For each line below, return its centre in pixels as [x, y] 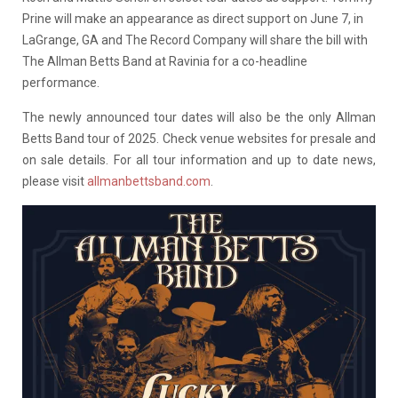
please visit [55, 182]
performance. [61, 83]
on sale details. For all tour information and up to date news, [199, 160]
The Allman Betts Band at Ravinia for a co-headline [165, 62]
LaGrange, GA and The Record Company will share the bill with [195, 40]
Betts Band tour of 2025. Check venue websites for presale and [199, 139]
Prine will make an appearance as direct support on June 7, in [193, 19]
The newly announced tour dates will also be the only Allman [199, 118]
